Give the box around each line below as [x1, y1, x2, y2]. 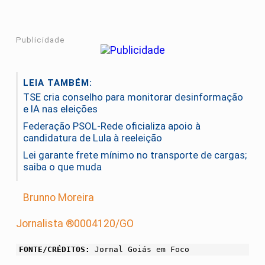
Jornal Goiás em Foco [90, 244, 189, 254]
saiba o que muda [23, 161, 102, 173]
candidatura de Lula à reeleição [23, 132, 162, 144]
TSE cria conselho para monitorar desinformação [23, 91, 243, 104]
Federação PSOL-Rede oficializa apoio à [23, 120, 201, 132]
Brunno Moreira [16, 191, 94, 203]
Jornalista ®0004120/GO [16, 217, 134, 230]
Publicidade [16, 35, 65, 45]
